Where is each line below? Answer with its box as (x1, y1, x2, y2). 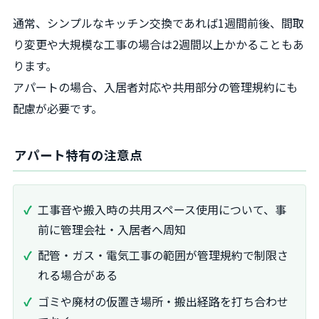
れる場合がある (38, 266, 117, 284)
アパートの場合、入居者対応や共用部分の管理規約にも (13, 78, 298, 96)
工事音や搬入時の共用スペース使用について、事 (38, 200, 286, 218)
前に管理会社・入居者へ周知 (38, 220, 186, 238)
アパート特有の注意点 (14, 145, 142, 164)
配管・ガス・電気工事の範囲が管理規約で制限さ (38, 246, 288, 264)
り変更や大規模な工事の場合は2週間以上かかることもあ (13, 36, 304, 53)
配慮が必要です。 (13, 100, 103, 117)
